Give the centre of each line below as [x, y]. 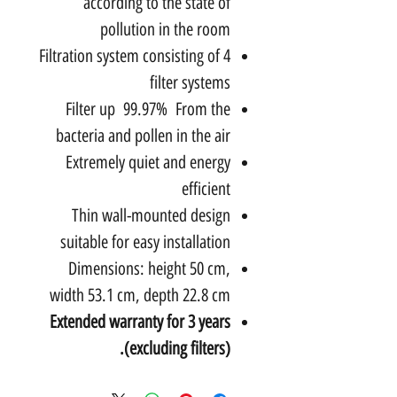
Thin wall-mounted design [151, 215]
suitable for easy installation [145, 241]
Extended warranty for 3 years [140, 321]
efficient [206, 188]
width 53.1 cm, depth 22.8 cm [140, 295]
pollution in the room [165, 29]
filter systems [190, 82]
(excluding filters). [177, 348]
